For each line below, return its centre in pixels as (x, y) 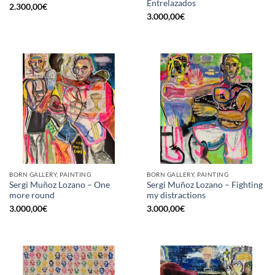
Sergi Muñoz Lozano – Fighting (205, 184)
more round (32, 195)
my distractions (176, 195)
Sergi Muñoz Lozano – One (60, 184)
